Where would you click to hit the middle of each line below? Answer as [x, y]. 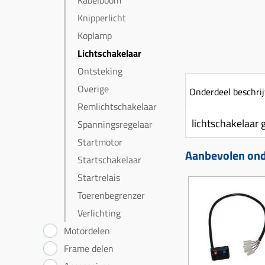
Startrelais [99, 177]
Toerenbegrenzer [111, 195]
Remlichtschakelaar [117, 106]
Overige [93, 89]
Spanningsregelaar [115, 124]
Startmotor [100, 142]
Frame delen [89, 248]
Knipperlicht [102, 18]
